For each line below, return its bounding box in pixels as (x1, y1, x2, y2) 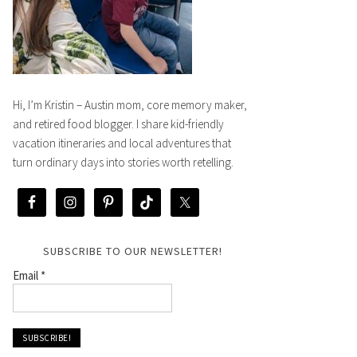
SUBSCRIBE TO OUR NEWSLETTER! (42, 244, 222, 258)
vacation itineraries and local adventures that (13, 135, 231, 151)
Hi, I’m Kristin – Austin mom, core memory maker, (13, 97, 247, 112)
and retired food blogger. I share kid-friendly (13, 116, 224, 131)
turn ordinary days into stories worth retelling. (13, 155, 233, 170)
